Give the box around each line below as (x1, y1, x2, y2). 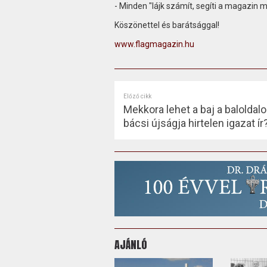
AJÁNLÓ (114, 236, 147, 253)
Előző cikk (123, 92, 151, 100)
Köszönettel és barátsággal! (114, 20, 219, 30)
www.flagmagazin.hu (114, 39, 194, 49)
